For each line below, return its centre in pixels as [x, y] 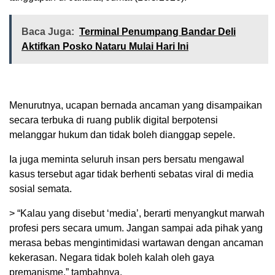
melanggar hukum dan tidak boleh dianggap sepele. [122, 135]
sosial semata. [41, 189]
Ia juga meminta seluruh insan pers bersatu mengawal [127, 160]
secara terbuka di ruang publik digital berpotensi [114, 120]
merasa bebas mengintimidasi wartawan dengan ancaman [136, 243]
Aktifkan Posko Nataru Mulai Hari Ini [105, 47]
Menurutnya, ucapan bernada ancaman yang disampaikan [136, 106]
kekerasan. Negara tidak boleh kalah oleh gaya [112, 258]
